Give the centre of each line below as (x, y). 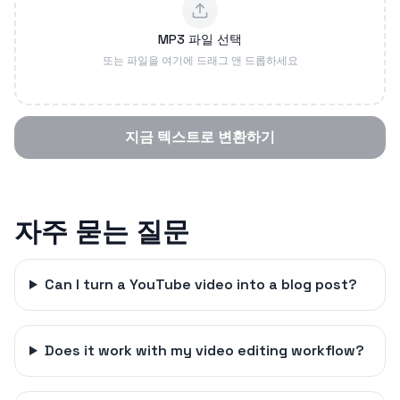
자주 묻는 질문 (102, 232)
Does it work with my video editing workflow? (204, 350)
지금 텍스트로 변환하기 (200, 137)
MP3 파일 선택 (200, 39)
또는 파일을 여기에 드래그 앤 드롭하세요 (200, 61)
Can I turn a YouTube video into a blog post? (200, 284)
